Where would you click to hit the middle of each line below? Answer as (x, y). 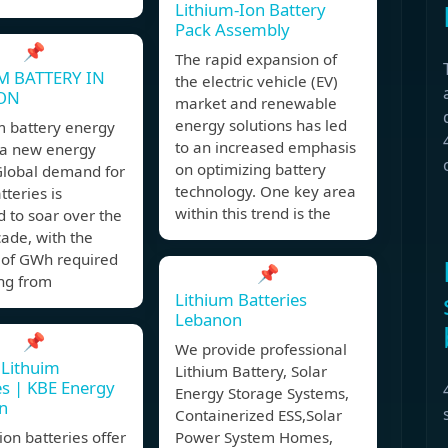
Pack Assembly (232, 30)
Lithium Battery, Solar (251, 371)
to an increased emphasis (265, 147)
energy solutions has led (261, 125)
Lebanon (208, 320)
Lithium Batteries (241, 300)
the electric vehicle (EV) (256, 81)
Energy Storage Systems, (262, 393)
